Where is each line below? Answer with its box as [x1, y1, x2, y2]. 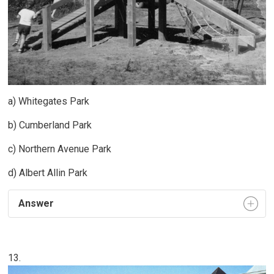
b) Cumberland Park [8, 119, 92, 131]
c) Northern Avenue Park [8, 143, 112, 155]
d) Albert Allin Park [8, 166, 91, 179]
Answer [16, 197, 54, 209]
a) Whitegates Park [8, 95, 90, 107]
